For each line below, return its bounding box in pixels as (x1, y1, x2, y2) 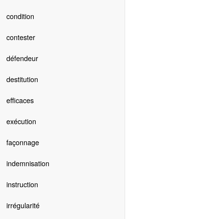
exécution (6, 116, 36, 127)
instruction (6, 179, 38, 190)
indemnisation (6, 158, 49, 169)
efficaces (6, 95, 34, 106)
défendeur (6, 53, 38, 64)
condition (6, 11, 34, 22)
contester (6, 32, 35, 43)
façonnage (6, 137, 39, 148)
